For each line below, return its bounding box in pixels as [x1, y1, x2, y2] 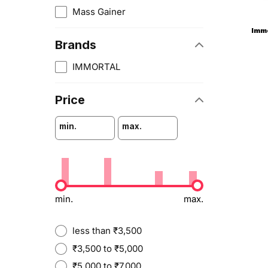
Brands [55, 37, 96, 52]
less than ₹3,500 [72, 225, 142, 237]
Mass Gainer [72, 5, 126, 17]
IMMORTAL [72, 61, 120, 73]
